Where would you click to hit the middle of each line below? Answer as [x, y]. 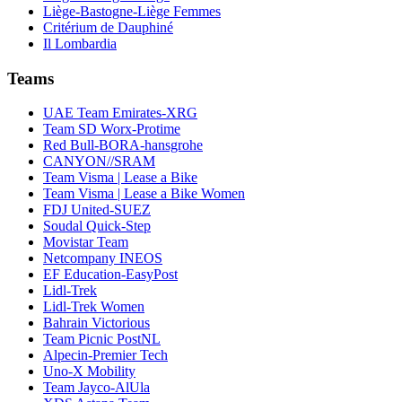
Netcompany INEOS [103, 258]
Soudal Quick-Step [97, 226]
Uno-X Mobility [89, 371]
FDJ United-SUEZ [97, 210]
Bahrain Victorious [96, 323]
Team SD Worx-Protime [112, 129]
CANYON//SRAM [99, 162]
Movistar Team [86, 242]
